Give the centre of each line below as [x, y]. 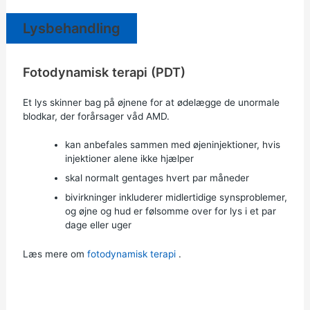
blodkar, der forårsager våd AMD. [96, 116]
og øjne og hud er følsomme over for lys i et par [170, 211]
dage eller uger [98, 225]
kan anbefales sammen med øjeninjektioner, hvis [172, 145]
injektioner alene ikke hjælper [129, 159]
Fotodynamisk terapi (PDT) [104, 72]
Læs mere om [55, 254]
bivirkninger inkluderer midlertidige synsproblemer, [176, 198]
